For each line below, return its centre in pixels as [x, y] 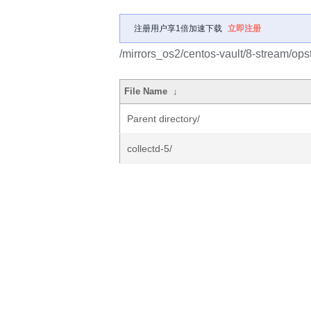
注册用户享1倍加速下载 [178, 28]
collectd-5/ [150, 149]
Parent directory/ [163, 119]
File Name [146, 91]
